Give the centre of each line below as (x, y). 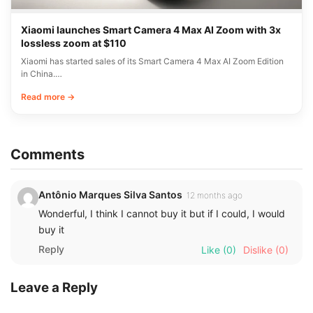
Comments (48, 154)
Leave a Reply (54, 287)
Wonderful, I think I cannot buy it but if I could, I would (162, 213)
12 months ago (214, 195)
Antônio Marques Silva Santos (110, 194)
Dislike (258, 249)
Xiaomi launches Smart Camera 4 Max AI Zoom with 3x (151, 29)
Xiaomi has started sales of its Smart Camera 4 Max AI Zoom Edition (152, 61)
